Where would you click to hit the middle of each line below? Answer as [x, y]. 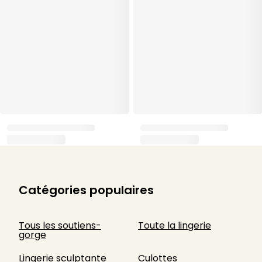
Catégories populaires [86, 190]
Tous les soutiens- [60, 225]
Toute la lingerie [175, 225]
